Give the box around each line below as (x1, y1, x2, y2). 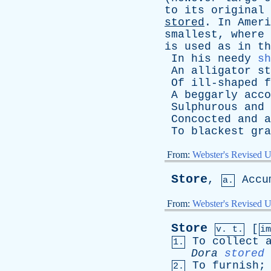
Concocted (171, 113, 231, 125)
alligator (191, 65, 251, 77)
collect (212, 235, 259, 247)
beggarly (184, 89, 238, 101)
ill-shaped (191, 77, 258, 89)
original (211, 4, 264, 16)
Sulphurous (171, 101, 238, 113)
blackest (191, 125, 244, 137)
